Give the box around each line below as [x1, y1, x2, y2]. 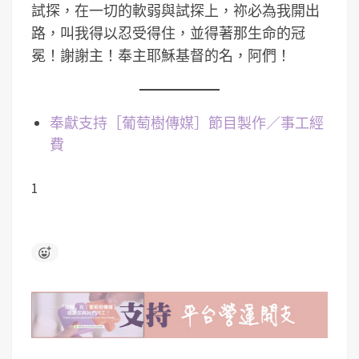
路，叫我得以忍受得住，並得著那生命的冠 [31, 24, 305, 42]
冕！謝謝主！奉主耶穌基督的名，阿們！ [31, 46, 291, 65]
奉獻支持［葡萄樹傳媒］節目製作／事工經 [49, 114, 324, 132]
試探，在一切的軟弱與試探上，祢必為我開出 [31, 2, 320, 20]
